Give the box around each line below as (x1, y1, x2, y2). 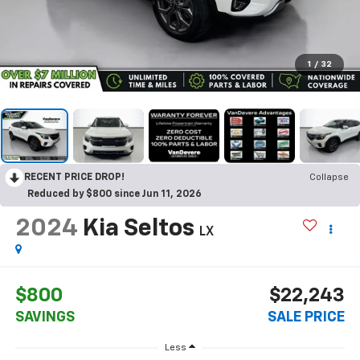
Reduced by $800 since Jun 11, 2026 (27, 189, 202, 199)
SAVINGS (14, 310, 75, 325)
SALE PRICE (268, 310, 346, 325)
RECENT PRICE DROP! (24, 172, 125, 182)
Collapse (309, 172, 349, 182)
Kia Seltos (82, 216, 194, 241)
